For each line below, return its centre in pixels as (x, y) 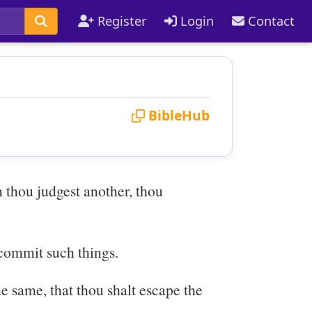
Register (120, 21)
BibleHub (177, 116)
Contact (270, 21)
